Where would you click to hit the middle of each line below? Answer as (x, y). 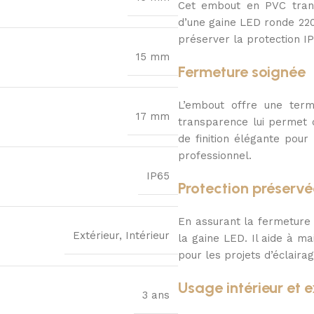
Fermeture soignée (242, 72)
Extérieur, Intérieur (121, 236)
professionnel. (215, 156)
